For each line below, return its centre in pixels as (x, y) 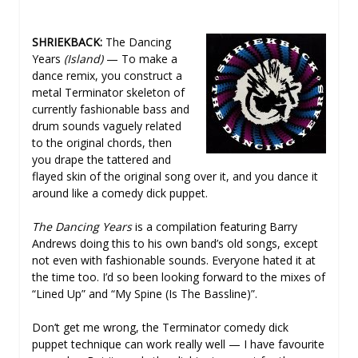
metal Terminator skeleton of (108, 92)
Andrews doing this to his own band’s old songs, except (175, 243)
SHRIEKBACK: (67, 42)
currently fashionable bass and (111, 109)
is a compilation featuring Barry (215, 226)
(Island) (84, 58)
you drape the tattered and (101, 159)
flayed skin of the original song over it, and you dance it (175, 176)
